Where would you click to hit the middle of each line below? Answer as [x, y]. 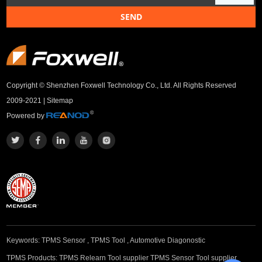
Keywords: [24, 241]
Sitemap [60, 101]
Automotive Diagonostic [168, 241]
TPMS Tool [108, 241]
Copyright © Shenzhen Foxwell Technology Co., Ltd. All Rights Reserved [122, 86]
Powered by [27, 116]
